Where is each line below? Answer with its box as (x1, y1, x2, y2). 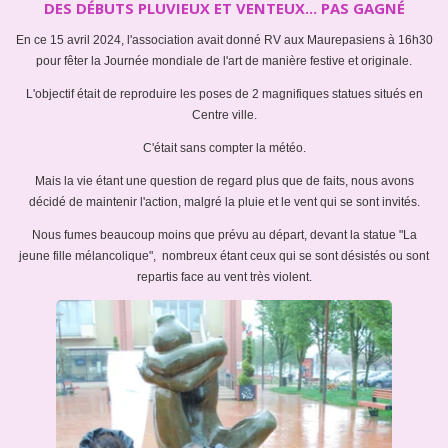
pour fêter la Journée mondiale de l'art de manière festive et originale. (36, 54, 412, 69)
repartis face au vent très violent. (136, 270, 312, 285)
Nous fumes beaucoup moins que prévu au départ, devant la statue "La (31, 228, 417, 243)
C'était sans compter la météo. (142, 141, 306, 156)
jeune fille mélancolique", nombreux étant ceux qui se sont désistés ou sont (19, 249, 429, 264)
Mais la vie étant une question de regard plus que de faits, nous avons (34, 174, 414, 189)
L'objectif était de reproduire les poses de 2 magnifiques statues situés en (25, 87, 423, 102)
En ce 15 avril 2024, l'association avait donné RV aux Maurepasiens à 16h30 (15, 33, 433, 48)
